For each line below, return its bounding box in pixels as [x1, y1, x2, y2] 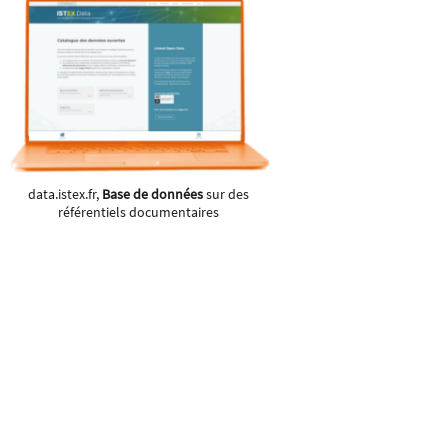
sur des [203, 185, 250, 204]
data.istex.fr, [28, 185, 103, 204]
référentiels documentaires [58, 203, 220, 222]
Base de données [102, 185, 204, 204]
